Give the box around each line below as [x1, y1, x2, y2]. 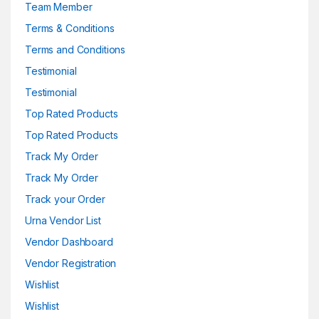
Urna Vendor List [25, 214, 101, 226]
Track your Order [25, 193, 105, 205]
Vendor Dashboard [25, 236, 113, 248]
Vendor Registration [25, 257, 117, 269]
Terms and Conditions [25, 43, 126, 56]
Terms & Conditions [25, 22, 115, 34]
